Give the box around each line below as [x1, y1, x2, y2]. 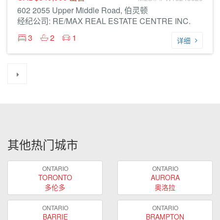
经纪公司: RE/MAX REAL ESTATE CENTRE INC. [17, 15, 191, 27]
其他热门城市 [7, 136, 78, 153]
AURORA [150, 172, 180, 182]
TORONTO [38, 172, 72, 182]
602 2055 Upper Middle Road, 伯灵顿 [17, 4, 148, 16]
